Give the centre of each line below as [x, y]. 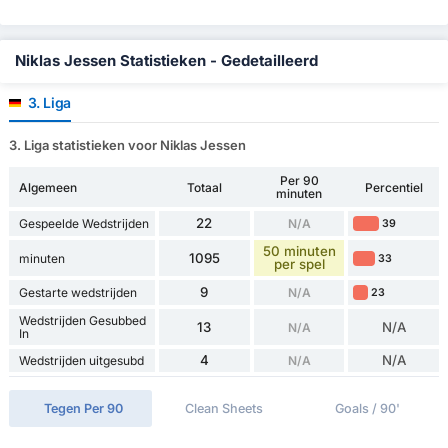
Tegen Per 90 [83, 409]
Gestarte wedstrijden [77, 293]
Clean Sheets [223, 409]
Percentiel [393, 187]
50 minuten [299, 251]
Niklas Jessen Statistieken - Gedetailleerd [166, 60]
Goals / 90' [367, 409]
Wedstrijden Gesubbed [82, 321]
